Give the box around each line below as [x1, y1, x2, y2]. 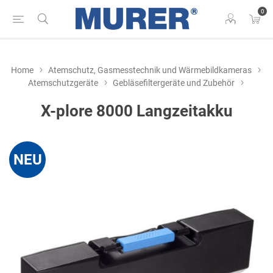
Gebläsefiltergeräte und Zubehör [112, 78, 235, 88]
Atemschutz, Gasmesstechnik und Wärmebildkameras [48, 65, 252, 75]
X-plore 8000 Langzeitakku [40, 102, 233, 120]
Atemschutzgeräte [27, 78, 98, 88]
